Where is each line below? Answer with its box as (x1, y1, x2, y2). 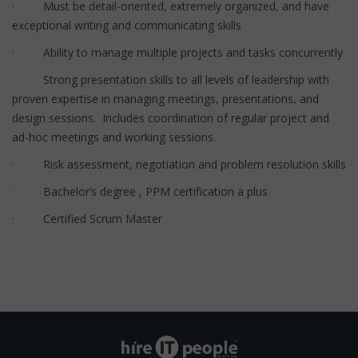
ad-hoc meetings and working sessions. (12, 129, 216, 145)
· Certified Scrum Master (12, 210, 162, 226)
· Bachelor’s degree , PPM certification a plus (12, 183, 268, 199)
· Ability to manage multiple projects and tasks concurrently (12, 44, 343, 60)
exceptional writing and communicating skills (12, 17, 241, 33)
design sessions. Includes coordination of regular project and (12, 109, 329, 125)
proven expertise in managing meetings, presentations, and (12, 90, 319, 106)
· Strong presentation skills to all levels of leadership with (12, 71, 329, 87)
